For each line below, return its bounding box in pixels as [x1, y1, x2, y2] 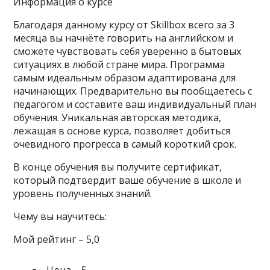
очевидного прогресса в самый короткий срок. [13, 137, 237, 151]
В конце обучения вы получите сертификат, [13, 160, 222, 174]
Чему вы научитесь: [13, 210, 107, 223]
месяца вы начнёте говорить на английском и [13, 31, 234, 45]
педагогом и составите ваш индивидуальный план [13, 98, 257, 111]
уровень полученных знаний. [13, 187, 152, 200]
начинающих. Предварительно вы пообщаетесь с [13, 84, 253, 98]
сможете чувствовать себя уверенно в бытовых [13, 45, 242, 58]
